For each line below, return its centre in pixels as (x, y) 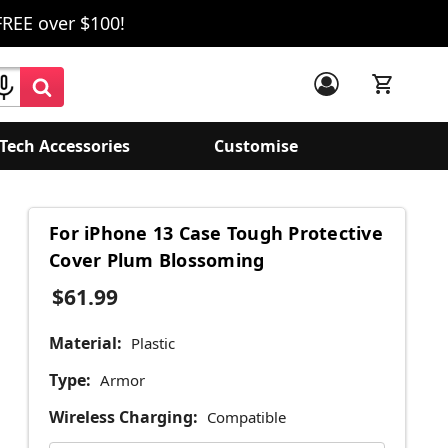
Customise (256, 146)
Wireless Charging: (123, 417)
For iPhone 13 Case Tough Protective (216, 233)
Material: (85, 343)
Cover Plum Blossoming (157, 260)
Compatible (246, 417)
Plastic (152, 343)
